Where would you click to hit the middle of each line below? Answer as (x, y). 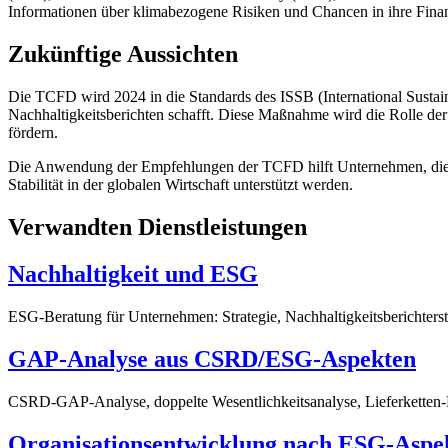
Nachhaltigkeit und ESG (133, 273)
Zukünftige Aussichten (123, 54)
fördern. (33, 133)
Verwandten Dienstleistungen (157, 227)
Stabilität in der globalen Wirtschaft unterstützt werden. (180, 185)
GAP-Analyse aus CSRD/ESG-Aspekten (212, 358)
